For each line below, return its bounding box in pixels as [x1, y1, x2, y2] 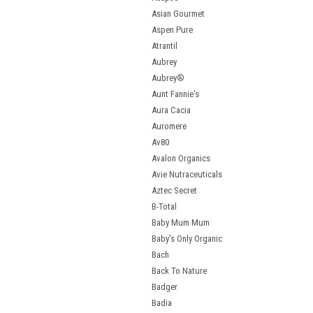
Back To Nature [152, 265, 207, 276]
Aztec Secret [152, 185, 197, 196]
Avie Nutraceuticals [152, 169, 222, 180]
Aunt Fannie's [152, 89, 199, 99]
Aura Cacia [152, 105, 191, 115]
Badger [152, 282, 177, 292]
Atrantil [152, 41, 177, 51]
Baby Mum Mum [152, 217, 210, 228]
